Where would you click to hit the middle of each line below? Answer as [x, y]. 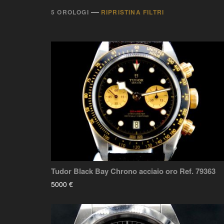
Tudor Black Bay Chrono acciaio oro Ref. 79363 [133, 171]
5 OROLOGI [70, 12]
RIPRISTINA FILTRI [132, 12]
